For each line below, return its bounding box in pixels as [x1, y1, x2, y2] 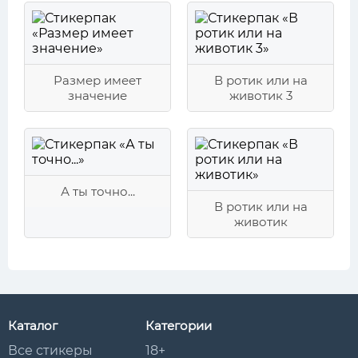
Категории [145, 318, 212, 333]
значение [68, 88, 127, 103]
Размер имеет [54, 73, 141, 88]
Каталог [8, 318, 58, 333]
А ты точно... [60, 184, 135, 199]
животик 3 [229, 88, 292, 103]
